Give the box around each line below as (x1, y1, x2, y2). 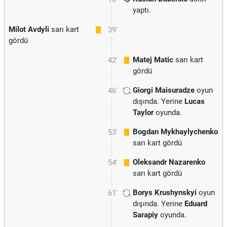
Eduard (184, 199, 207, 208)
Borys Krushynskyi (133, 188, 197, 197)
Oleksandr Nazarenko (133, 158, 205, 167)
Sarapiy (133, 210, 158, 219)
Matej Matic (133, 55, 173, 64)
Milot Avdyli (9, 25, 49, 34)
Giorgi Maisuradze (133, 86, 195, 95)
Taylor (133, 108, 154, 117)
